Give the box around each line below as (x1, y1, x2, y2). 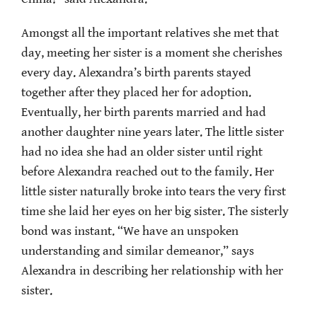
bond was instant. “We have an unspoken (21, 224, 238, 239)
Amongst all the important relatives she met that (21, 26, 279, 41)
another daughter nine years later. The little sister (21, 125, 284, 140)
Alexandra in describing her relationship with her (21, 264, 283, 279)
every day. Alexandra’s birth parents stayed (21, 66, 251, 81)
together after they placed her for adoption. (21, 86, 251, 100)
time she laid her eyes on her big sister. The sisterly (21, 204, 289, 219)
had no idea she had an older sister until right (21, 145, 263, 160)
